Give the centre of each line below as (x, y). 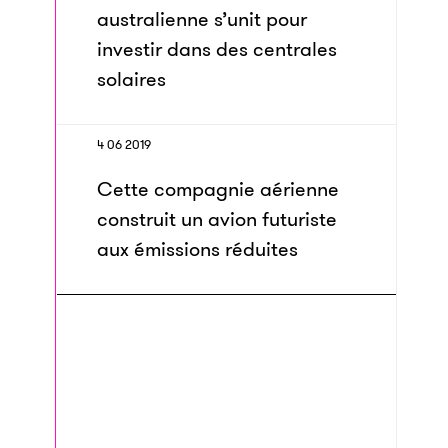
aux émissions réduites (197, 249)
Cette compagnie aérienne (218, 189)
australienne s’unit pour (202, 19)
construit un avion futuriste (217, 219)
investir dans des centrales (217, 49)
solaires (131, 79)
